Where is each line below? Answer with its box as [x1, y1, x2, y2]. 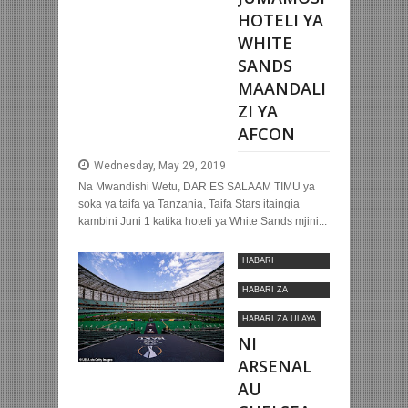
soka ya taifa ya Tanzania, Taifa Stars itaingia [78, 198, 300, 211]
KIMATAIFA [242, 301, 286, 311]
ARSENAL [238, 355, 311, 378]
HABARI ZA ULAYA [242, 314, 316, 324]
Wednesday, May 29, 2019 [93, 159, 226, 173]
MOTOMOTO [242, 271, 293, 281]
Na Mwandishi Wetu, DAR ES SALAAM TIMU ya [78, 180, 315, 194]
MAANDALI [238, 77, 326, 100]
